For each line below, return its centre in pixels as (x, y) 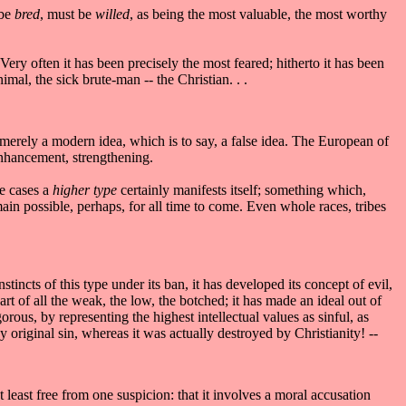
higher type (87, 189)
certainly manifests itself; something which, (243, 189)
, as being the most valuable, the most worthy (258, 14)
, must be (66, 14)
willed (111, 14)
